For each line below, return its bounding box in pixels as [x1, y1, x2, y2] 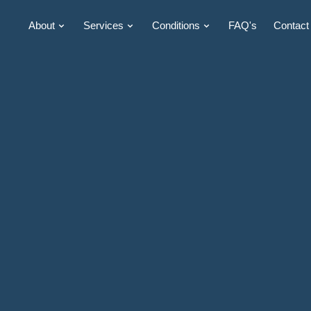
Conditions [152, 19, 200, 32]
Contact [274, 19, 309, 32]
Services [83, 19, 124, 32]
